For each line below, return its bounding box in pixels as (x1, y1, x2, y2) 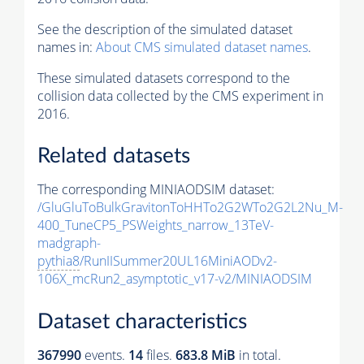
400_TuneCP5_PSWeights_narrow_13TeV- (37, 216, 274, 235)
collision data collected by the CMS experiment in (37, 86, 323, 105)
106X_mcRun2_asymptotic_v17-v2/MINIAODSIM (37, 270, 312, 288)
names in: (37, 37, 96, 56)
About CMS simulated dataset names (96, 37, 308, 56)
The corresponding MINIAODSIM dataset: (37, 180, 275, 199)
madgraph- (37, 234, 101, 253)
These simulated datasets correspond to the (37, 68, 290, 87)
